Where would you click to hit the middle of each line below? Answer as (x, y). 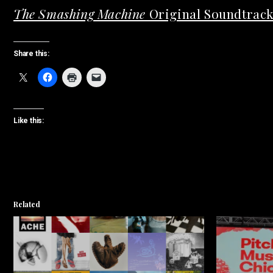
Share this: (31, 54)
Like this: (29, 121)
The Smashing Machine (80, 13)
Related (27, 204)
